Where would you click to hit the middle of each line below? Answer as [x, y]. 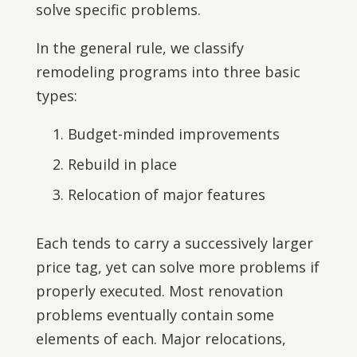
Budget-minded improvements [173, 134]
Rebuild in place [122, 164]
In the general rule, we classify [139, 48]
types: [56, 96]
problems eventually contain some [155, 315]
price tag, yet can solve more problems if [177, 267]
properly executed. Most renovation [159, 291]
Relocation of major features [166, 194]
